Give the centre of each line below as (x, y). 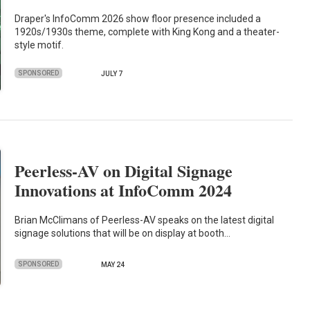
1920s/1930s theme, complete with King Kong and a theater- (147, 32)
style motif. (39, 45)
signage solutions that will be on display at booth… (123, 233)
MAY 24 (113, 265)
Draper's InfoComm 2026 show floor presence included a (138, 19)
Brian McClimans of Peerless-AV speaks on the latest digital (145, 220)
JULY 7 (112, 74)
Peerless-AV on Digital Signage (124, 171)
